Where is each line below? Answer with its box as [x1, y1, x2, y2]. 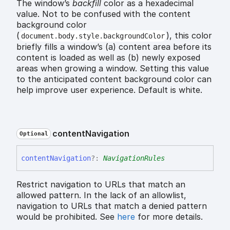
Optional [19, 130, 48, 138]
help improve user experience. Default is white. [16, 85, 202, 95]
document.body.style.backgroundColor [21, 32, 165, 41]
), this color [166, 30, 212, 41]
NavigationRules [103, 154, 165, 163]
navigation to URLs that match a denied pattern [16, 201, 207, 212]
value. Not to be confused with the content [16, 9, 190, 20]
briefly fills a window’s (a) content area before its [16, 42, 212, 52]
